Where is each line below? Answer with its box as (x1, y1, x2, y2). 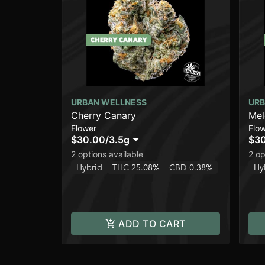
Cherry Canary (71, 109, 136, 122)
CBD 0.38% (169, 162, 213, 173)
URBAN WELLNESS (71, 97, 147, 108)
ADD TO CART (118, 218, 186, 230)
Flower (71, 123, 96, 134)
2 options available (71, 149, 143, 160)
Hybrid (76, 162, 102, 173)
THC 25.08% (112, 162, 160, 173)
